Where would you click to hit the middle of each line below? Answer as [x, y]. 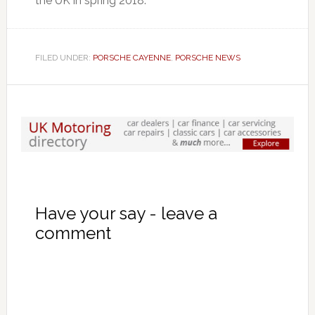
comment [73, 233]
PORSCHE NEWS [207, 57]
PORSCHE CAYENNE [131, 57]
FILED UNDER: [64, 57]
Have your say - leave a [126, 213]
